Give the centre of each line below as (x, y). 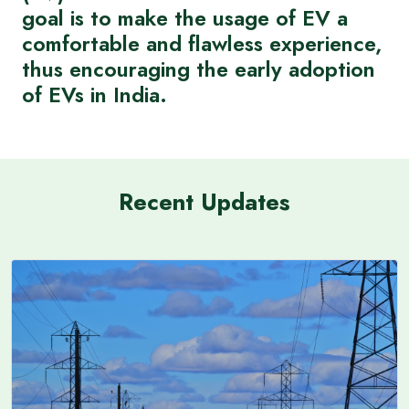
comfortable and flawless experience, (202, 44)
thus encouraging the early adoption (199, 69)
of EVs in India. (94, 95)
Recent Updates (204, 202)
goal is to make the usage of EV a (185, 18)
